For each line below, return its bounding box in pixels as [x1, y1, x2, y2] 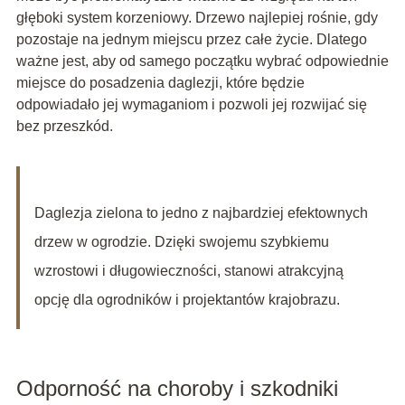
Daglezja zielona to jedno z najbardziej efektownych [33, 205, 368, 221]
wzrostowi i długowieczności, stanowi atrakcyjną [33, 263, 344, 279]
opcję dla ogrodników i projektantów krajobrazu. [33, 292, 340, 308]
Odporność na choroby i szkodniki [15, 376, 338, 401]
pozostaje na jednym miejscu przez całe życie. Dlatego [15, 32, 367, 48]
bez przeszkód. [15, 118, 113, 135]
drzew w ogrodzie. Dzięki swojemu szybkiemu [33, 234, 329, 250]
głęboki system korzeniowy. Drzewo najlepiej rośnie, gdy [15, 10, 378, 26]
